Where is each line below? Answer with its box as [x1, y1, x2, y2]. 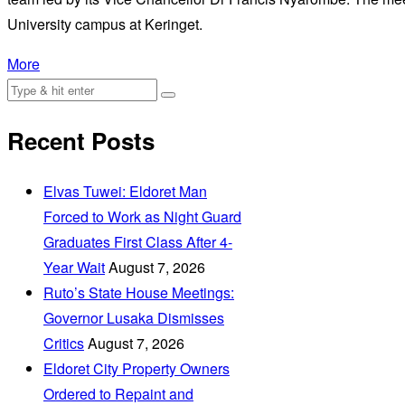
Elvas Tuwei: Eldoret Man [43, 180, 207, 202]
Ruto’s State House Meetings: [43, 281, 234, 303]
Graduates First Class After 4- [43, 231, 232, 252]
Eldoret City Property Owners [43, 357, 230, 379]
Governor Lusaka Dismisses [43, 306, 224, 328]
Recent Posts [7, 123, 155, 157]
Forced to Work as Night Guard [43, 205, 241, 227]
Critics [43, 332, 84, 353]
